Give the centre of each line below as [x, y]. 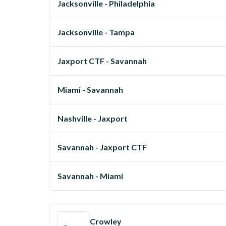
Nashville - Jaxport [93, 118]
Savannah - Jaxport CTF [102, 147]
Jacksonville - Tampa [96, 32]
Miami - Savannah [90, 90]
